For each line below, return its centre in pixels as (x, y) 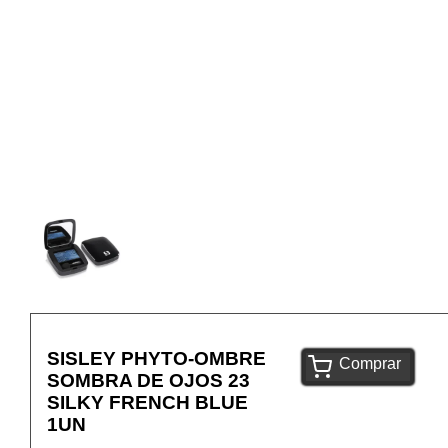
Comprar (369, 363)
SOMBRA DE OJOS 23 (148, 381)
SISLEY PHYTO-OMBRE (156, 359)
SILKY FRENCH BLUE (147, 403)
